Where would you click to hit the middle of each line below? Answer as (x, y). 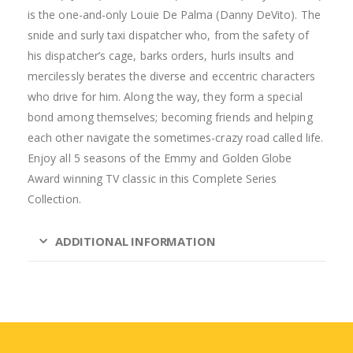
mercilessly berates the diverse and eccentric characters (171, 76)
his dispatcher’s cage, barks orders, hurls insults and (161, 55)
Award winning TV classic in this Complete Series (152, 178)
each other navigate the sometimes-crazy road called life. (175, 137)
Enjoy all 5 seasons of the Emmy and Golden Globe (160, 158)
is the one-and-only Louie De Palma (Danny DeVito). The (174, 14)
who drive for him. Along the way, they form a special (165, 96)
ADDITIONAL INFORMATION (135, 241)
